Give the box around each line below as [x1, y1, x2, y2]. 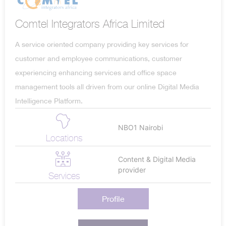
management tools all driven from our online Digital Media [15, 83, 199, 91]
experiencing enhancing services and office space [15, 69, 177, 77]
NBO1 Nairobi [118, 123, 163, 132]
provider [118, 165, 146, 175]
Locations [45, 133, 83, 144]
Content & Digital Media [118, 155, 196, 164]
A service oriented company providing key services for [15, 40, 189, 49]
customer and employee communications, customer [15, 54, 182, 63]
